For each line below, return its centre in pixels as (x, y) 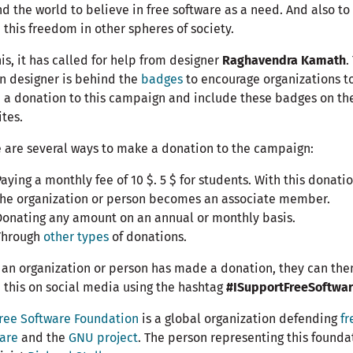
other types (76, 237)
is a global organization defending (240, 319)
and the (43, 338)
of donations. (148, 237)
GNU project (103, 338)
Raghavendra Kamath (284, 61)
